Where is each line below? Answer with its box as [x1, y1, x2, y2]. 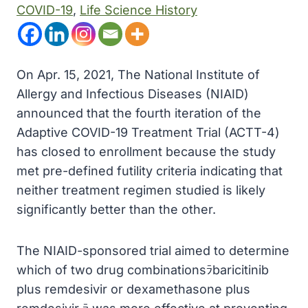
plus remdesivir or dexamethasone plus [16, 282, 250, 296]
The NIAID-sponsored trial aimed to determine [16, 243, 289, 258]
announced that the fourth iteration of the [16, 106, 261, 120]
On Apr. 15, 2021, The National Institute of [16, 67, 260, 82]
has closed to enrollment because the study [16, 144, 276, 159]
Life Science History [80, 3, 197, 17]
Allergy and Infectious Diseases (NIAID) [16, 87, 249, 101]
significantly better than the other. [16, 202, 216, 217]
